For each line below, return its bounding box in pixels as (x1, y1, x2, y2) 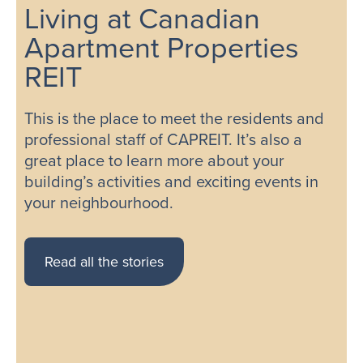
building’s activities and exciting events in (24, 169, 318, 194)
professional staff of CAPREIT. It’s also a (24, 127, 302, 152)
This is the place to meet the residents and (24, 106, 324, 130)
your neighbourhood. (24, 190, 173, 215)
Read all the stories (45, 251, 164, 272)
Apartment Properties (24, 26, 299, 69)
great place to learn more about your (24, 148, 284, 173)
